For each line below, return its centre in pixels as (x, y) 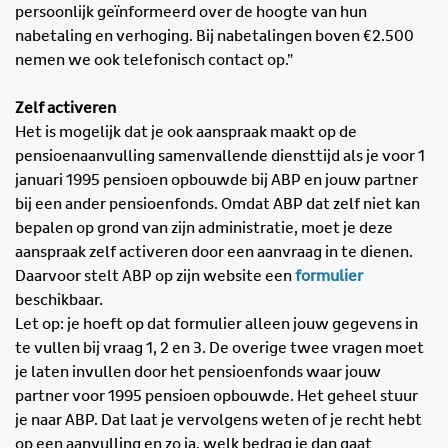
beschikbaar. (59, 300)
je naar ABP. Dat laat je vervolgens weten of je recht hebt (218, 420)
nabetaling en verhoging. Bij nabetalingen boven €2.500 (214, 36)
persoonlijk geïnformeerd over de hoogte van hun (191, 12)
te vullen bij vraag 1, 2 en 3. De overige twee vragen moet (219, 348)
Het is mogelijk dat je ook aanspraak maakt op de (186, 132)
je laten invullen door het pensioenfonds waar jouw (198, 372)
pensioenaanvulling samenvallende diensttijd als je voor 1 (220, 156)
